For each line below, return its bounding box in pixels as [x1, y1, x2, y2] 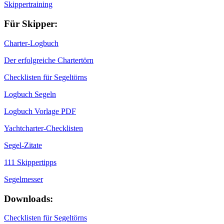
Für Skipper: [4, 18, 57, 29]
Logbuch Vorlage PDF [4, 106, 76, 115]
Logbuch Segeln [4, 89, 56, 98]
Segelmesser [4, 174, 43, 183]
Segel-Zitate [4, 140, 42, 149]
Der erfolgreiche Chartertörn [4, 55, 93, 64]
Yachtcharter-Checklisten [4, 123, 83, 132]
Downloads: [4, 193, 53, 204]
